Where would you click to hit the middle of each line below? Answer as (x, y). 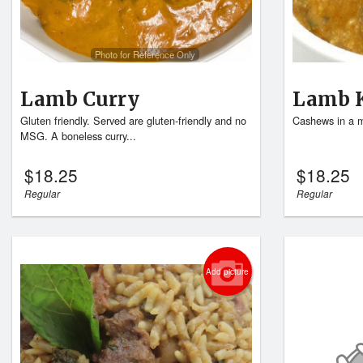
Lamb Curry (80, 100)
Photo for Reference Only (145, 54)
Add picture (228, 271)
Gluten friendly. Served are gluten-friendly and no (133, 121)
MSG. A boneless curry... (78, 136)
